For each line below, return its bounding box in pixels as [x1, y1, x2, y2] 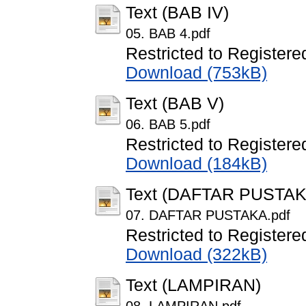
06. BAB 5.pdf [126, 117, 210, 133]
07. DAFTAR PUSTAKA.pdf [126, 208, 290, 223]
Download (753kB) [126, 64, 267, 83]
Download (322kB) [126, 245, 267, 264]
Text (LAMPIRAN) [126, 276, 261, 295]
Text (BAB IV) [126, 3, 229, 23]
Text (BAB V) [126, 94, 224, 113]
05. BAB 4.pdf [126, 26, 210, 42]
